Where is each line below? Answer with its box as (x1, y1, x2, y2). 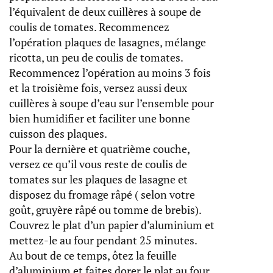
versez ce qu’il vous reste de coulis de (9, 157, 187, 172)
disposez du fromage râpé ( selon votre (9, 187, 195, 202)
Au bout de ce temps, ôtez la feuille (9, 248, 177, 263)
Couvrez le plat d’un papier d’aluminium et (9, 218, 214, 233)
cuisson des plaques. (9, 126, 107, 141)
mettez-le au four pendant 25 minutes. (9, 233, 197, 248)
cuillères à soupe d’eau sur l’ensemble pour (9, 96, 214, 111)
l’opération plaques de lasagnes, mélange (9, 35, 206, 50)
